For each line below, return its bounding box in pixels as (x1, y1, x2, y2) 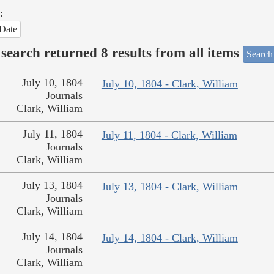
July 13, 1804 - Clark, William (101, 180, 238, 193)
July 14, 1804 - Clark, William (101, 232, 238, 245)
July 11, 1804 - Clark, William (101, 129, 237, 142)
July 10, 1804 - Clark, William (101, 78, 238, 91)
